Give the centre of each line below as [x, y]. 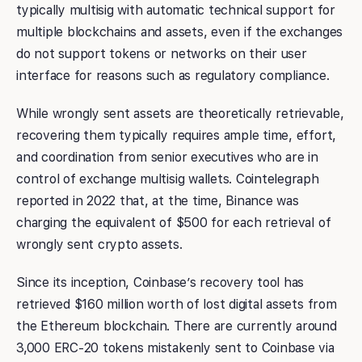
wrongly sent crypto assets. [101, 245]
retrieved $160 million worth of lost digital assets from [177, 305]
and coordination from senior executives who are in [168, 158]
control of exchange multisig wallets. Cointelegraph [168, 179]
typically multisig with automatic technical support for [176, 11]
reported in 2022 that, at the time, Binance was [158, 201]
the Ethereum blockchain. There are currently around [177, 326]
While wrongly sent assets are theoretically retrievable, [180, 114]
